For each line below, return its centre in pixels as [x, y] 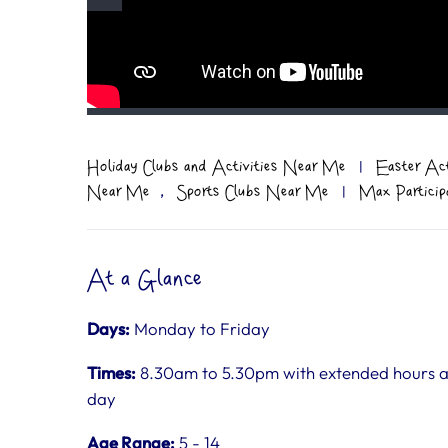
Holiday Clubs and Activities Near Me [216, 167]
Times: [111, 372]
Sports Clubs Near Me [253, 192]
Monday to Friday [200, 328]
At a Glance [145, 279]
